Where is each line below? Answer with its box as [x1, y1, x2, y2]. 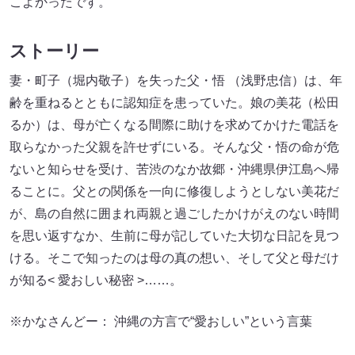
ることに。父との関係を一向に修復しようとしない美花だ [10, 184, 339, 198]
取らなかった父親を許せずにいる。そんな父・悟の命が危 [10, 139, 339, 154]
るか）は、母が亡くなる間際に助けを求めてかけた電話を [10, 117, 339, 132]
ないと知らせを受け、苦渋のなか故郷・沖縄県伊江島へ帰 [10, 162, 339, 176]
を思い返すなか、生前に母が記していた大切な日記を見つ [10, 228, 339, 242]
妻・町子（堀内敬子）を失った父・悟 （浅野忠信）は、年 [10, 73, 342, 87]
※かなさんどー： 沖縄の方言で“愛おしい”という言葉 [10, 314, 312, 328]
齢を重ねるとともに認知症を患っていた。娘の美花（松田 [10, 95, 339, 109]
